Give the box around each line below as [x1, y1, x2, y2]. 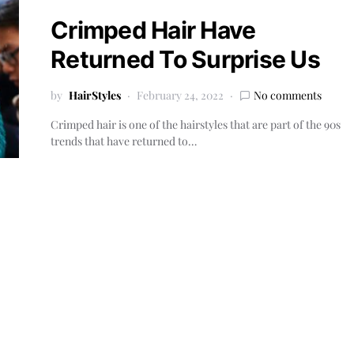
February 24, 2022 [137, 88, 224, 103]
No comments [254, 88, 322, 103]
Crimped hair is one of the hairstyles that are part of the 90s [51, 117, 341, 132]
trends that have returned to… [51, 134, 197, 149]
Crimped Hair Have [51, 16, 256, 44]
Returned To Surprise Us [51, 45, 320, 73]
